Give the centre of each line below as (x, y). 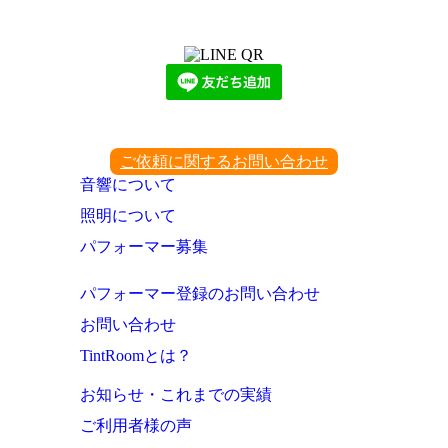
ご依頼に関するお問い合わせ (224, 161)
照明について (128, 215)
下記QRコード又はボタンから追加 (224, 20)
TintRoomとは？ (136, 355)
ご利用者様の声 (136, 425)
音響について (128, 184)
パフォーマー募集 (144, 246)
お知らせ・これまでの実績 (176, 394)
